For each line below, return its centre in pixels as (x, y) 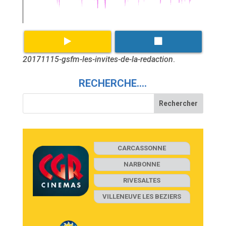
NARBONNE (142, 164)
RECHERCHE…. (113, 83)
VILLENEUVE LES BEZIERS (142, 196)
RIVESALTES (142, 180)
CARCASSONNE (142, 148)
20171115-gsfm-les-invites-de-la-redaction (98, 59)
